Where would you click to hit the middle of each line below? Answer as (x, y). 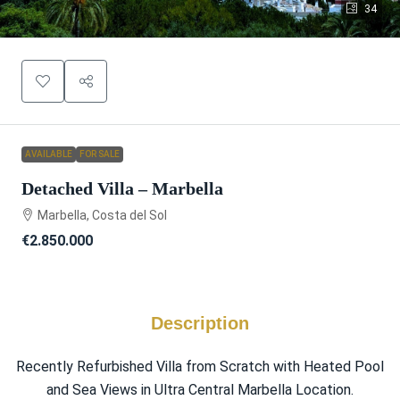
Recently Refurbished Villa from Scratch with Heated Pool (200, 367)
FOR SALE (100, 154)
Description (200, 324)
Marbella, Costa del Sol (102, 216)
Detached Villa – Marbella (122, 189)
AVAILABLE (49, 154)
